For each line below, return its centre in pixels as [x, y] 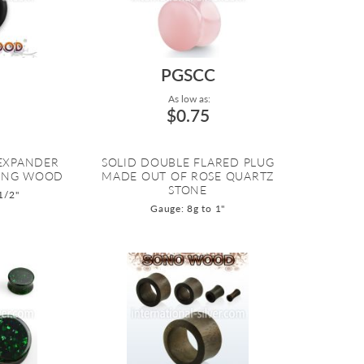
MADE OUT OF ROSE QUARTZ [188, 176]
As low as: [188, 99]
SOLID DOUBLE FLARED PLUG [188, 162]
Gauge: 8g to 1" [188, 209]
